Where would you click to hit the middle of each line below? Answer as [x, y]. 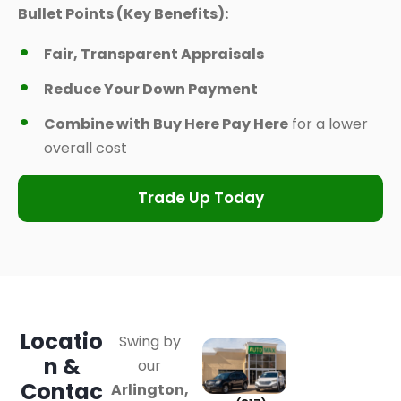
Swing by [149, 341]
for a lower [328, 124]
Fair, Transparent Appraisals [154, 54]
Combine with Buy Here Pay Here [166, 124]
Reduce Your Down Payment [151, 89]
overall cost [85, 148]
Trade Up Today [200, 198]
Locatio [62, 341]
